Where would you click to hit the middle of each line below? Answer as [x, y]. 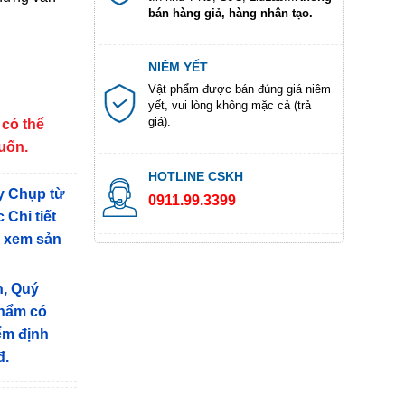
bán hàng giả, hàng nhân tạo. [230, 13]
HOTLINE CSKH [195, 176]
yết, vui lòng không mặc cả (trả [229, 106]
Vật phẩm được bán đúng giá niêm [239, 89]
